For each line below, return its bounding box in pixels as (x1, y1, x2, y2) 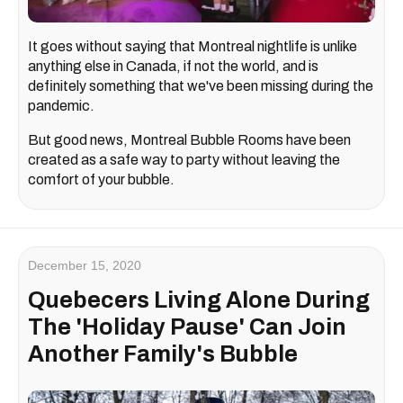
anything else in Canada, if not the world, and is (28, 58, 318, 74)
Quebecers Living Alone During (28, 287, 370, 312)
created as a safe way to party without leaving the (28, 151, 340, 167)
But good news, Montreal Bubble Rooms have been (28, 131, 351, 148)
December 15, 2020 (28, 257, 141, 273)
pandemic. (28, 97, 94, 113)
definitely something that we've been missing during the (28, 77, 373, 94)
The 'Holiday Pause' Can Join (28, 314, 346, 339)
